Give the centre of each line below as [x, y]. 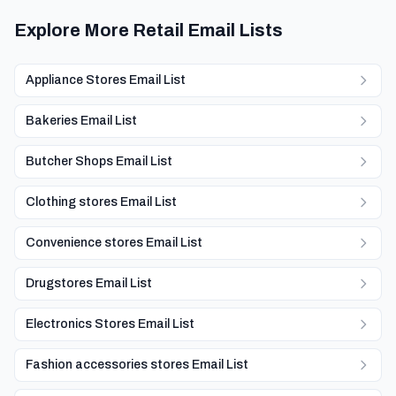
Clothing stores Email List [101, 202]
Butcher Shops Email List [99, 161]
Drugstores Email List [89, 283]
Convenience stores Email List [114, 243]
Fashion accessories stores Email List [137, 365]
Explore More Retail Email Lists [148, 30]
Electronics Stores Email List [110, 324]
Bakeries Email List [81, 121]
